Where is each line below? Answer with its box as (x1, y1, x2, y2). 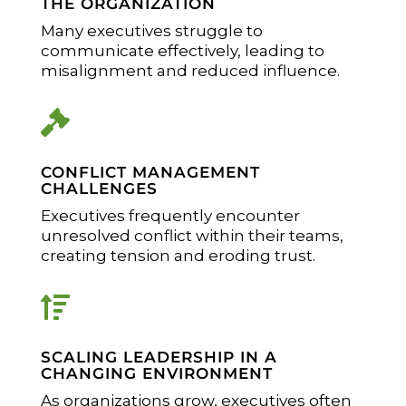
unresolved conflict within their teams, (40, 226, 343, 245)
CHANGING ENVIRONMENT (40, 363, 273, 382)
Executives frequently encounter (40, 206, 300, 225)
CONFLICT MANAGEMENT (40, 162, 260, 181)
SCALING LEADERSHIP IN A (40, 347, 277, 366)
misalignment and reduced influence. (40, 61, 340, 80)
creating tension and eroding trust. (40, 246, 315, 265)
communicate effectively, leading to (40, 41, 324, 60)
